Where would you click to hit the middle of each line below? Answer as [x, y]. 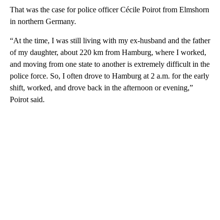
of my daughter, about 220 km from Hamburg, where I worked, [108, 53]
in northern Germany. [43, 22]
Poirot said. [27, 100]
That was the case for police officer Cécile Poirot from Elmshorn [110, 10]
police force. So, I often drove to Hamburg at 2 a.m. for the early [110, 76]
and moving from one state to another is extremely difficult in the [110, 64]
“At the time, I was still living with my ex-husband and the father [110, 41]
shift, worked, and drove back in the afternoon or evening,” [101, 88]
